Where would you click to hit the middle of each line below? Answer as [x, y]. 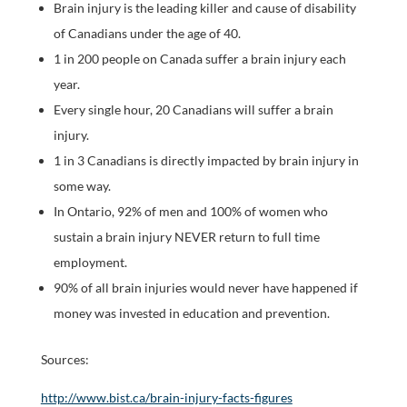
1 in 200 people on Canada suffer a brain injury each [199, 59]
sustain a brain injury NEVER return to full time [186, 237]
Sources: [65, 359]
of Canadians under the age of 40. [147, 33]
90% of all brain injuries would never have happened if [205, 288]
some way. [82, 186]
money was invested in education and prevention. [191, 313]
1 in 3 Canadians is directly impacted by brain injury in [206, 160]
